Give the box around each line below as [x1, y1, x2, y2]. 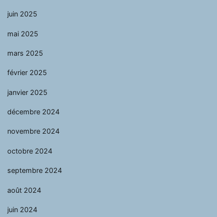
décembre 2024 [7, 107, 60, 116]
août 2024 [7, 186, 41, 194]
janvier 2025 [7, 88, 47, 96]
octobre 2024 [7, 146, 52, 155]
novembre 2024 [7, 127, 60, 136]
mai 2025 [7, 29, 38, 38]
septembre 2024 [7, 166, 62, 174]
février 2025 [7, 68, 47, 77]
